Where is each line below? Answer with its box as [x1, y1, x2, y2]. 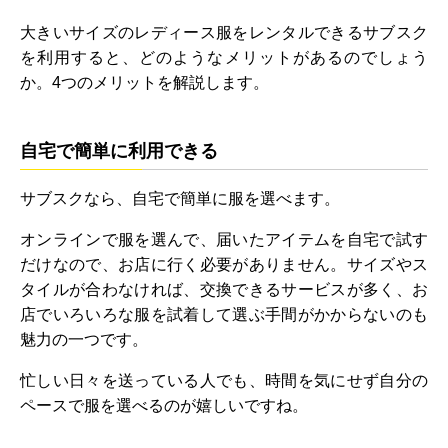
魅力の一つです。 [20, 331, 148, 349]
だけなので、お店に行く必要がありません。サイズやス [20, 256, 428, 274]
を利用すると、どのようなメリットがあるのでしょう [20, 49, 428, 67]
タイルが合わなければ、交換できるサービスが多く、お [20, 281, 428, 299]
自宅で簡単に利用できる [20, 137, 218, 163]
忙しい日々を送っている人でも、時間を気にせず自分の [20, 372, 428, 390]
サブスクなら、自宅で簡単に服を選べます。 [20, 190, 340, 208]
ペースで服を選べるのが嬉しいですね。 [20, 397, 308, 415]
